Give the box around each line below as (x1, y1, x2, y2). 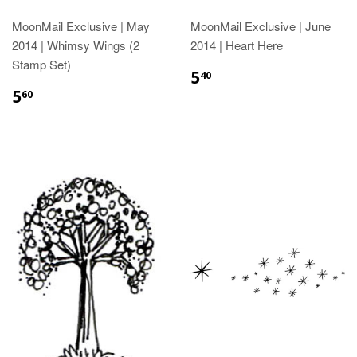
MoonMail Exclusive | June (190, 17, 331, 34)
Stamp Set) (12, 55, 71, 73)
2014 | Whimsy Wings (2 (12, 36, 139, 53)
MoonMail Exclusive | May (12, 17, 150, 34)
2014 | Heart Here (190, 36, 283, 53)
